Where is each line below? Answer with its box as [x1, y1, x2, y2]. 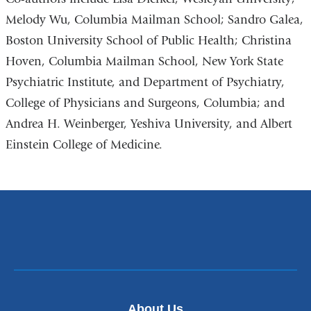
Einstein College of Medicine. [5, 137, 166, 152]
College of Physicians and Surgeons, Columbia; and [5, 95, 285, 110]
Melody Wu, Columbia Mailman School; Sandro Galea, [5, 12, 303, 27]
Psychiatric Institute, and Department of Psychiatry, [5, 74, 285, 90]
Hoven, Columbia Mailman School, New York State [5, 53, 283, 69]
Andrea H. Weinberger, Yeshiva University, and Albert [5, 116, 292, 131]
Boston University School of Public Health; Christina [5, 33, 292, 48]
